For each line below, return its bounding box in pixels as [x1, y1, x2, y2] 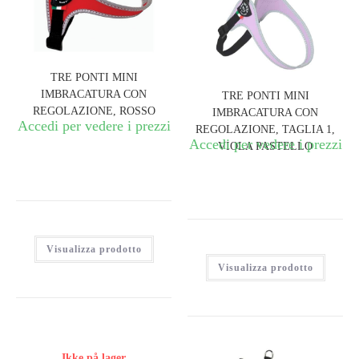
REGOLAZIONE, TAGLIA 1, [196, 123, 335, 136]
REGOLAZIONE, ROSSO [32, 105, 155, 118]
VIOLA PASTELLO [218, 140, 313, 153]
